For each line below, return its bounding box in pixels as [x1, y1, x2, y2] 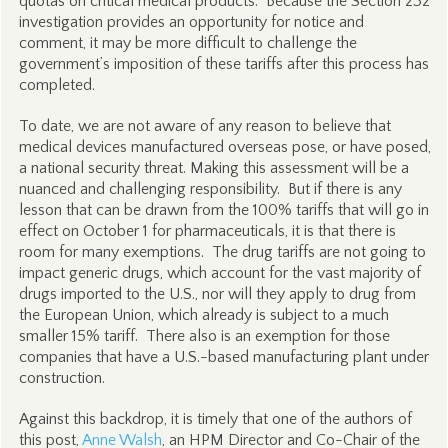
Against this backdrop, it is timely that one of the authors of [18, 410, 412, 428]
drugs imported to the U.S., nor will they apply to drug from [18, 285, 416, 303]
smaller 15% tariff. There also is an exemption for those [18, 327, 390, 345]
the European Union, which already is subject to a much [18, 306, 389, 324]
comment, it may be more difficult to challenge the [18, 34, 357, 52]
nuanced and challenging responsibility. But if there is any [18, 180, 402, 198]
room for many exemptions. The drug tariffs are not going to [18, 243, 426, 261]
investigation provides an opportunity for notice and [18, 13, 364, 31]
